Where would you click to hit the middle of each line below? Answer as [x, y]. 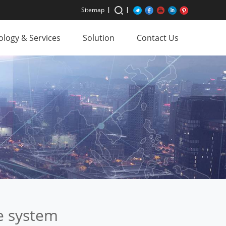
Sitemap [93, 10]
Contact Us [158, 38]
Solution [99, 38]
